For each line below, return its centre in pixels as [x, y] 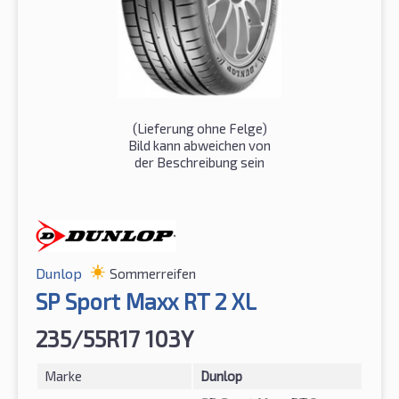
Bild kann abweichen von [199, 145]
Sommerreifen [153, 273]
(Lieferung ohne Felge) [199, 128]
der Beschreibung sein [199, 162]
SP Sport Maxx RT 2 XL [146, 301]
